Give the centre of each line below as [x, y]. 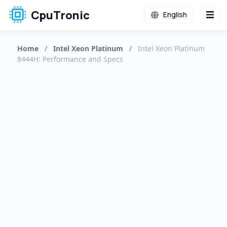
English [174, 14]
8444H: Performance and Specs [70, 59]
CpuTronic [59, 15]
